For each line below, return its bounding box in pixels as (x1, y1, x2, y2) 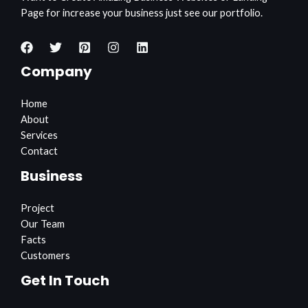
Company (21, 61, 92, 81)
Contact (21, 144, 58, 157)
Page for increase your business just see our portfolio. (21, 7, 263, 19)
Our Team (21, 217, 65, 230)
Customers (21, 249, 70, 261)
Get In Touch (21, 270, 109, 290)
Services (21, 129, 58, 141)
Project (21, 201, 54, 214)
